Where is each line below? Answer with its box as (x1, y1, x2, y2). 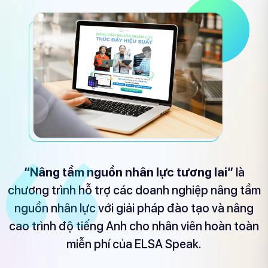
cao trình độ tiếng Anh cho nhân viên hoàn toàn (9, 219, 259, 234)
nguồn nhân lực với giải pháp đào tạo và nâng (14, 201, 254, 216)
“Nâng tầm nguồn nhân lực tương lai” (23, 165, 233, 180)
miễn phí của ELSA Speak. (66, 237, 202, 252)
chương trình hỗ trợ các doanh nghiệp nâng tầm (7, 183, 261, 198)
